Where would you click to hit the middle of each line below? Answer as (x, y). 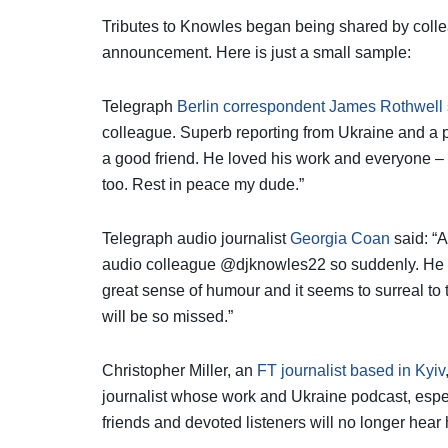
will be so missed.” (167, 316)
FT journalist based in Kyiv (351, 370)
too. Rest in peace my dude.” (203, 184)
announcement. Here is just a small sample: (256, 52)
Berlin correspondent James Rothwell (310, 106)
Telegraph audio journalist (196, 238)
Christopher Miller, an (179, 370)
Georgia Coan (340, 238)
